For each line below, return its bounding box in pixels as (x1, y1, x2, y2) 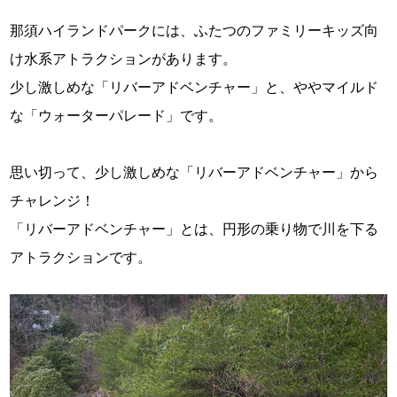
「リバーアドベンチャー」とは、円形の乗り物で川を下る (10, 221, 379, 237)
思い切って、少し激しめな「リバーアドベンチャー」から (10, 164, 379, 180)
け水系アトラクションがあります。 (10, 51, 237, 66)
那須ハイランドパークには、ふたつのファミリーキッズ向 (10, 22, 379, 38)
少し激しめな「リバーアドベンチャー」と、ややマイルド (10, 79, 379, 95)
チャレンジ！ (10, 192, 96, 208)
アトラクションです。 (10, 249, 152, 265)
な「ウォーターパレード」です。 (10, 107, 223, 123)
